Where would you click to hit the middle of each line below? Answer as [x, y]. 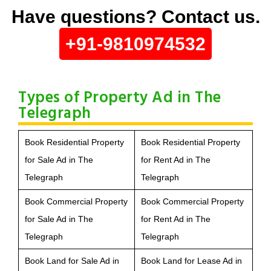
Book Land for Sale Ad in [72, 260]
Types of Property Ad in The [120, 98]
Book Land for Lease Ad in [191, 260]
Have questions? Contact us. [135, 16]
